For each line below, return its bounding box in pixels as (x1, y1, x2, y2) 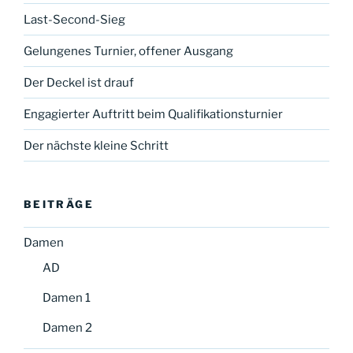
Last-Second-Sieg (24, 12, 125, 27)
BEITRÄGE (24, 198, 94, 211)
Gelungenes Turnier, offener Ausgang (24, 43, 233, 58)
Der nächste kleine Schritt (24, 138, 169, 153)
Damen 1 (43, 290, 91, 305)
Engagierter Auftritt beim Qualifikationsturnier (24, 106, 283, 121)
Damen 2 (43, 320, 92, 335)
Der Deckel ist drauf (24, 75, 134, 90)
